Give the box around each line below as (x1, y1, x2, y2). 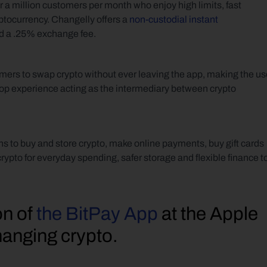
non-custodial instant (129, 14, 218, 24)
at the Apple (158, 204, 258, 224)
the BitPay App (36, 204, 158, 224)
